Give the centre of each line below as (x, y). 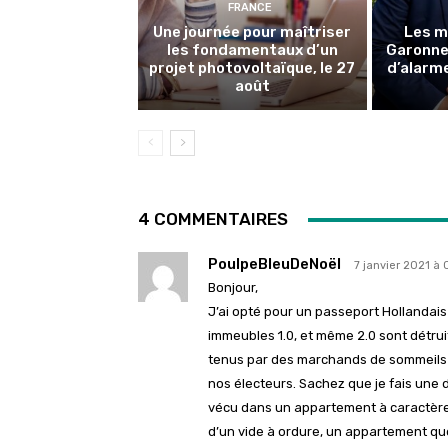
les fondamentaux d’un (252, 50)
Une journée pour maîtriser (252, 32)
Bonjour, (233, 288)
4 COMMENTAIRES (213, 219)
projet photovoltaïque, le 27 (252, 68)
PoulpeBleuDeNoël (274, 264)
